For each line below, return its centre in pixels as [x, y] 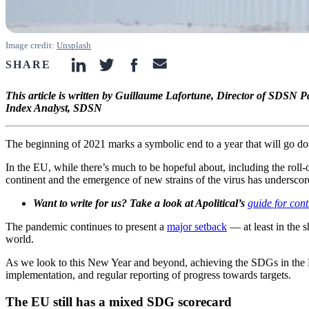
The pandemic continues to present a [86, 227]
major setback [197, 227]
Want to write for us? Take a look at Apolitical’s [139, 203]
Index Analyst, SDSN [54, 108]
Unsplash [74, 46]
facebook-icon [164, 70]
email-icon [183, 70]
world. [20, 239]
